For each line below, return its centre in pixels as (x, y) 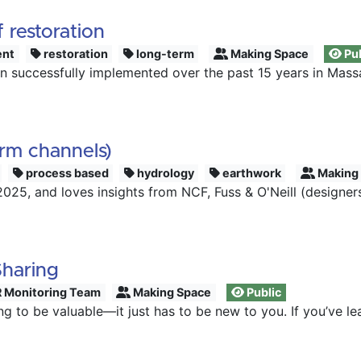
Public (263, 292)
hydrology (164, 173)
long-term (164, 54)
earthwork (250, 173)
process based (66, 173)
